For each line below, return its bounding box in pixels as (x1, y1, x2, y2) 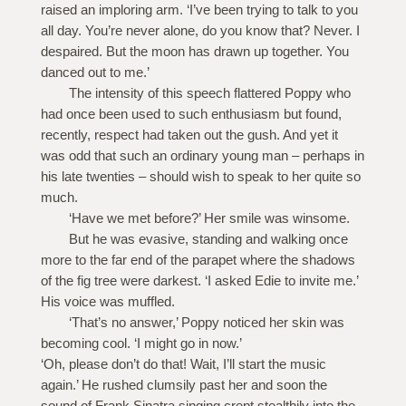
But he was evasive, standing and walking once (68, 231, 348, 247)
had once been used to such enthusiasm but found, (40, 106, 342, 122)
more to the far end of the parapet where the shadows (40, 252, 355, 268)
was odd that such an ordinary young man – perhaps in (40, 148, 364, 164)
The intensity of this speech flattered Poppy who (68, 85, 351, 101)
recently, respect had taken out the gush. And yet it (40, 127, 338, 143)
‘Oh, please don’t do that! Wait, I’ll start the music (40, 356, 326, 372)
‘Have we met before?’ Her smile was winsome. (68, 210, 350, 227)
